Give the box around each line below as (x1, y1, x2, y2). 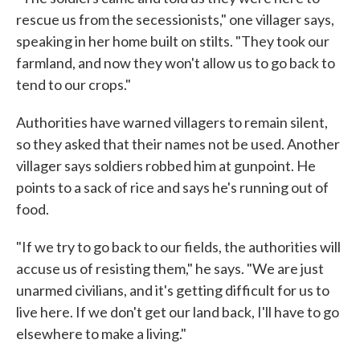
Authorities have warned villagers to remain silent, (16, 113, 328, 132)
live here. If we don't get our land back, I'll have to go (16, 303, 339, 321)
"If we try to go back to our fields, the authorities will (16, 238, 341, 256)
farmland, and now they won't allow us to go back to (16, 54, 335, 72)
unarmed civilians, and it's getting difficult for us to (16, 281, 329, 300)
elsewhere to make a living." (16, 325, 186, 343)
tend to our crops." (16, 76, 131, 94)
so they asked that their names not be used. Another (16, 135, 340, 153)
